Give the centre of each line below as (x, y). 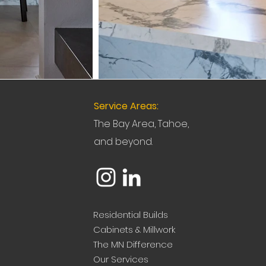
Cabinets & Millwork (134, 229)
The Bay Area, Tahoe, (142, 124)
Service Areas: (126, 106)
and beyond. (123, 142)
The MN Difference (133, 244)
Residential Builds (131, 215)
